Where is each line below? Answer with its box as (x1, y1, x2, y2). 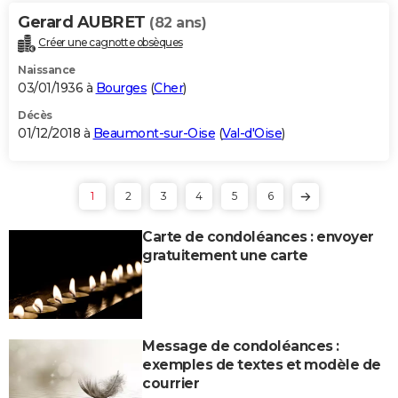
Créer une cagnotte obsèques (38, 35, 183, 49)
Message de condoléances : (142, 337, 339, 354)
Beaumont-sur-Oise (92, 124, 215, 141)
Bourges (95, 79, 147, 96)
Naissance (18, 62, 76, 76)
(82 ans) (149, 13, 206, 31)
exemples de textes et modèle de (142, 355, 381, 373)
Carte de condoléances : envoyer (142, 227, 374, 245)
